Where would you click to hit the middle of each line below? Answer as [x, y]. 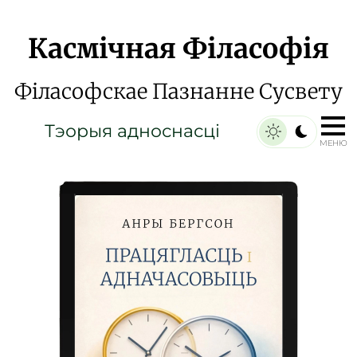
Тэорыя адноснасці [132, 131]
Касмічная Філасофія [178, 49]
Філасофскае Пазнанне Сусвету [178, 91]
